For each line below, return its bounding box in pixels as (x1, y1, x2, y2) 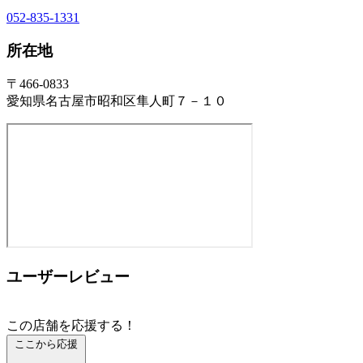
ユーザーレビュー (6, 267, 130, 285)
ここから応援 (15, 337, 78, 350)
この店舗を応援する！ (6, 318, 136, 332)
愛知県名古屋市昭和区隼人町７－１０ (6, 94, 227, 109)
